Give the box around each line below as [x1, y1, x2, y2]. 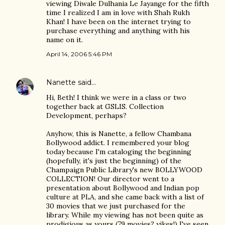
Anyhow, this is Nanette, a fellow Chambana [46, 129, 191, 138]
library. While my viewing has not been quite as [46, 210, 203, 219]
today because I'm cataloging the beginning [46, 147, 191, 156]
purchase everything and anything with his [46, 26, 190, 35]
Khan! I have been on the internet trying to [46, 17, 191, 26]
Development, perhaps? [46, 111, 127, 120]
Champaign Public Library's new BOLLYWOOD [46, 165, 202, 174]
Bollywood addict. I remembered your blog [46, 138, 189, 147]
